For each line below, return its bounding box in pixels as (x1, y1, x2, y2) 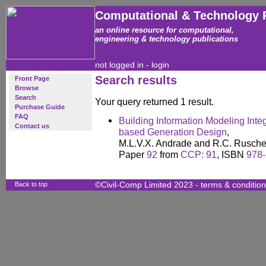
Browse (15, 84, 39, 91)
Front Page (15, 75, 49, 82)
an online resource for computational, (95, 26, 234, 34)
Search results (95, 74, 177, 87)
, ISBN (217, 149, 246, 160)
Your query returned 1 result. (95, 96, 214, 107)
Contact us (15, 122, 49, 129)
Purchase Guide (15, 103, 65, 110)
